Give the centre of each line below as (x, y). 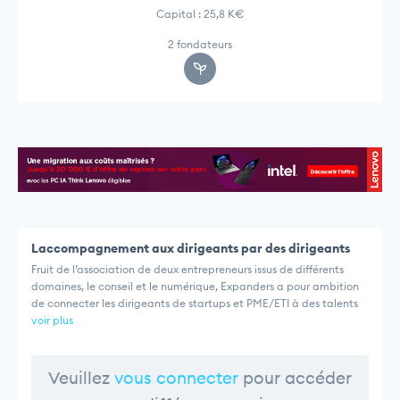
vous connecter (176, 378)
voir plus (52, 321)
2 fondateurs (200, 44)
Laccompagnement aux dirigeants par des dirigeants (191, 249)
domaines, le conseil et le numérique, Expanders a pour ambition (195, 287)
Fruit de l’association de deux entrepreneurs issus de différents (187, 270)
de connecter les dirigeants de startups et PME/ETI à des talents (195, 304)
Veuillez (81, 378)
